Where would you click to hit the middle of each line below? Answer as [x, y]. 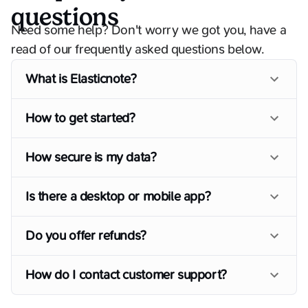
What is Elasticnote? [81, 79]
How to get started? [80, 119]
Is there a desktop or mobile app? [118, 197]
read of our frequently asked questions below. [137, 50]
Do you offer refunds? [86, 236]
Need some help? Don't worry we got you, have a [149, 31]
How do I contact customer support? [126, 275]
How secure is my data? [91, 158]
